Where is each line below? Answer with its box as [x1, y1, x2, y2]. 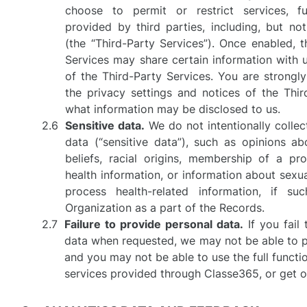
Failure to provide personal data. [64, 217, 243, 231]
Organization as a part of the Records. [65, 201, 265, 214]
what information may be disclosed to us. [65, 102, 281, 116]
